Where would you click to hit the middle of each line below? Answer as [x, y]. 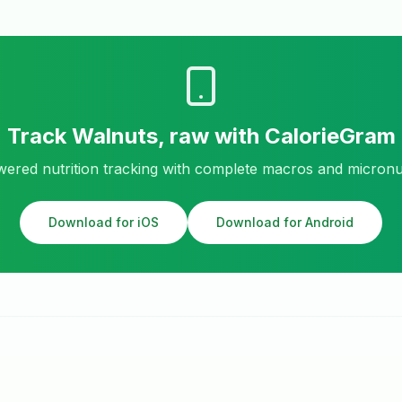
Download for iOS [104, 222]
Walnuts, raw [140, 136]
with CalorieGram [302, 136]
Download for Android [285, 222]
